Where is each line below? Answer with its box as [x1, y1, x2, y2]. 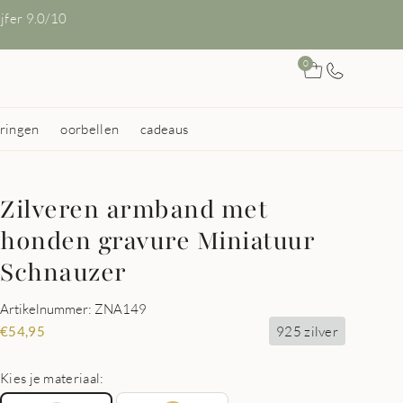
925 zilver [276, 322, 338, 339]
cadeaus [140, 121, 189, 137]
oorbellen [60, 121, 120, 137]
